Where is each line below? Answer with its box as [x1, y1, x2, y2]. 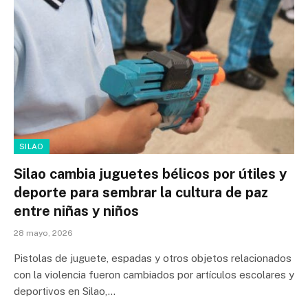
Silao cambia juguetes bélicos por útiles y [14, 165, 287, 182]
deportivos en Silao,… [14, 285, 115, 297]
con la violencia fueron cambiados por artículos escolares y [14, 268, 294, 280]
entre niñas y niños [14, 202, 139, 219]
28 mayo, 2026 [14, 228, 73, 238]
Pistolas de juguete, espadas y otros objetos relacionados [14, 252, 291, 264]
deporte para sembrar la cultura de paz [14, 184, 268, 201]
